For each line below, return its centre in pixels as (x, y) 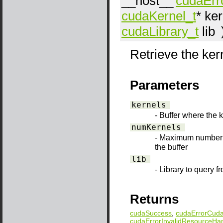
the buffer (171, 147)
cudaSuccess (151, 213)
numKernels (156, 127)
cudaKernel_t (159, 16)
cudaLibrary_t (160, 31)
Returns (154, 199)
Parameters (165, 85)
